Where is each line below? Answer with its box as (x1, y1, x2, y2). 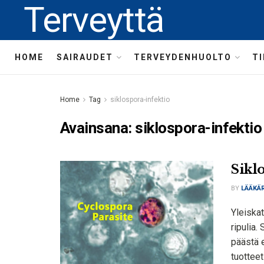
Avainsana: (60, 119, 136, 137)
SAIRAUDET (57, 52, 113, 62)
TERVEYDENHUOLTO (134, 52, 232, 62)
